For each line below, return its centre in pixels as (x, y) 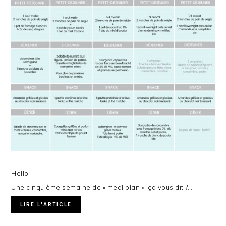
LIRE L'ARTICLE (46, 205)
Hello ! (22, 173)
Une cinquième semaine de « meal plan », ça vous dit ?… (102, 187)
